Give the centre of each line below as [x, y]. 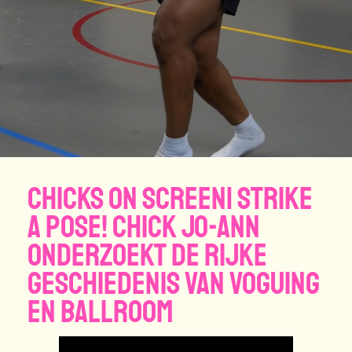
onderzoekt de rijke [147, 256]
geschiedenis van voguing [174, 284]
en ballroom [100, 312]
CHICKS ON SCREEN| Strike [170, 199]
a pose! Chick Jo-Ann [144, 227]
